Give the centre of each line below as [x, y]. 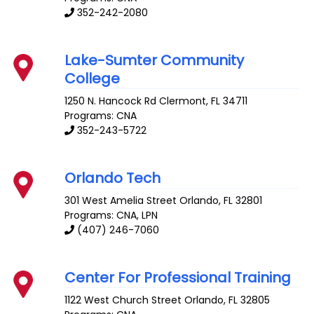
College [93, 79]
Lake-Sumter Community [155, 61]
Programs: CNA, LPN [111, 215]
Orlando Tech [113, 178]
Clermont [183, 101]
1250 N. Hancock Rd [111, 101]
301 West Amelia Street [121, 200]
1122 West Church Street [123, 300]
